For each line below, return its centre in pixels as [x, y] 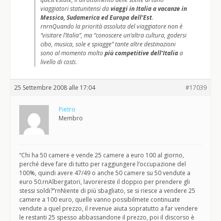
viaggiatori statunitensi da [75, 9]
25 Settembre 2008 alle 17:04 [55, 88]
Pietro [67, 109]
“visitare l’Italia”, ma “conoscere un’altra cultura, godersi [113, 35]
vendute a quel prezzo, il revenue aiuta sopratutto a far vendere [109, 208]
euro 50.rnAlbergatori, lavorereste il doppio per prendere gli [105, 182]
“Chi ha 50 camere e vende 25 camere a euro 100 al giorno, [102, 155]
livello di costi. [59, 62]
